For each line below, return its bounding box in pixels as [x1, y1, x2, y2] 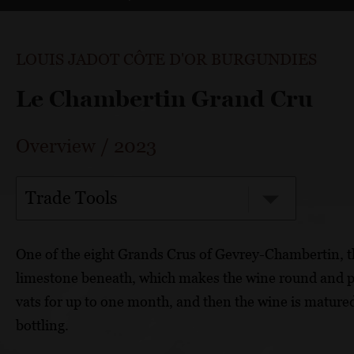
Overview [16, 134, 96, 156]
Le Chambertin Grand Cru [16, 85, 313, 111]
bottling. [16, 316, 69, 333]
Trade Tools [25, 187, 118, 208]
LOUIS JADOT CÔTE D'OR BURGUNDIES [16, 50, 317, 68]
